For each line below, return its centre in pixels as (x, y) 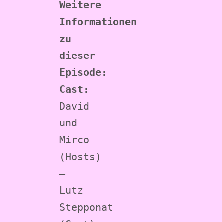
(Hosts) (80, 156)
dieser (77, 55)
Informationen (98, 22)
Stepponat (86, 207)
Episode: (83, 72)
